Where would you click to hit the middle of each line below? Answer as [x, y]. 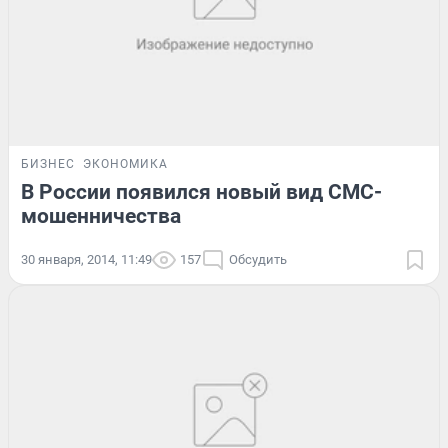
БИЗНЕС [48, 164]
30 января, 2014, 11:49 [86, 259]
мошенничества [101, 216]
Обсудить [258, 259]
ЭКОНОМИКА [125, 164]
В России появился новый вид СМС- [201, 192]
